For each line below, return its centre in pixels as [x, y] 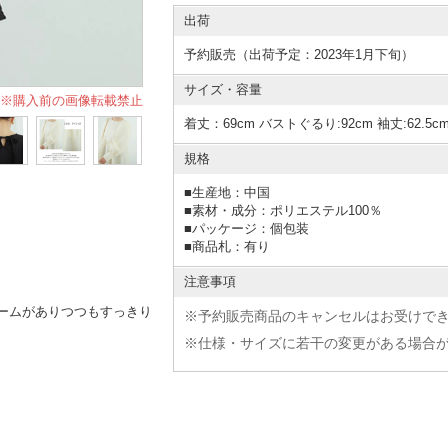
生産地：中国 [230, 192]
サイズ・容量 [222, 89]
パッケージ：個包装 [250, 228]
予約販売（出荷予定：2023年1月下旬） [298, 54]
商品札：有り [230, 246]
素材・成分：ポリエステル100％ [286, 210]
